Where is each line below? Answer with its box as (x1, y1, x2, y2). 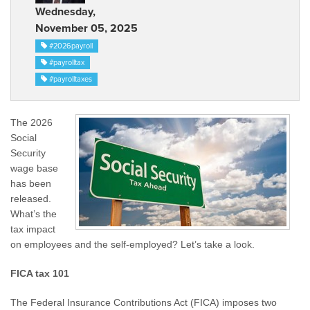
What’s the (10, 208, 57, 219)
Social (10, 132, 37, 143)
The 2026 (10, 117, 53, 128)
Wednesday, (35, 5, 95, 19)
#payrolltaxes (47, 75, 92, 84)
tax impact (10, 224, 55, 235)
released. (10, 193, 51, 204)
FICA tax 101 (10, 268, 69, 279)
